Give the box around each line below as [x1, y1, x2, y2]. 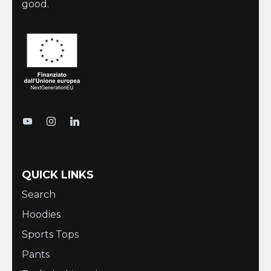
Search [22, 189, 56, 201]
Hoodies [22, 209, 60, 221]
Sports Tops [22, 229, 79, 241]
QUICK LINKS [22, 168, 94, 181]
